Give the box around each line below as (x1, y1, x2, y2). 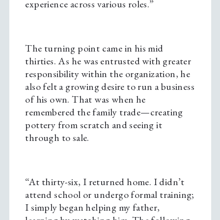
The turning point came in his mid (25, 42, 164, 55)
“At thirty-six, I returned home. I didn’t (25, 175, 185, 189)
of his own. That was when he (25, 93, 146, 106)
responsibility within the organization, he (25, 67, 191, 81)
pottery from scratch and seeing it (25, 118, 162, 132)
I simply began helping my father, (25, 201, 160, 214)
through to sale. (25, 131, 89, 144)
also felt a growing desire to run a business (25, 80, 194, 93)
